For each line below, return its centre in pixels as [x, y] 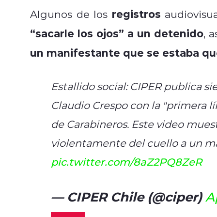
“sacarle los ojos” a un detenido [117, 33]
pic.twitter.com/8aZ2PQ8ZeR [126, 162]
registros [136, 14]
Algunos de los [71, 14]
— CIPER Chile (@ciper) [128, 196]
